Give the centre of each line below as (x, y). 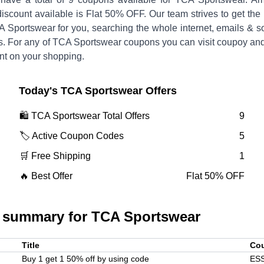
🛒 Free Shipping (55, 156)
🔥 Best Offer (46, 176)
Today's (40, 91)
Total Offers (125, 116)
